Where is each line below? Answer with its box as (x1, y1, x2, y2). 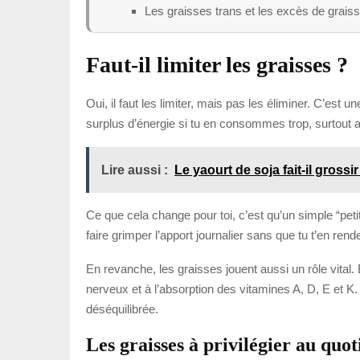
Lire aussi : (101, 162, 168, 177)
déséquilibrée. (86, 301, 158, 316)
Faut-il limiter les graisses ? (86, 51, 348, 77)
